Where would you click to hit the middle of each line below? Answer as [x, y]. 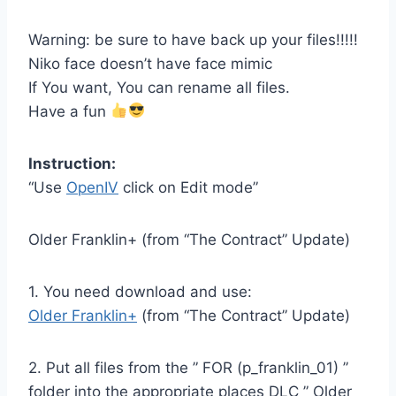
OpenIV [92, 187]
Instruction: [72, 163]
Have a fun [69, 111]
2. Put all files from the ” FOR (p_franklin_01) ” [188, 367]
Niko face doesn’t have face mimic [150, 63]
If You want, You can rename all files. [159, 87]
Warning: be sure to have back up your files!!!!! [193, 39]
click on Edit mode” [188, 187]
